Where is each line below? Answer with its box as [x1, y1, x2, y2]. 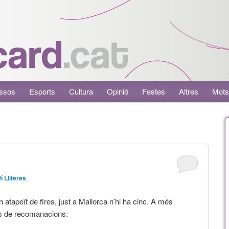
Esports [29, 86, 56, 97]
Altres [179, 86, 199, 97]
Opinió [107, 86, 129, 97]
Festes [142, 86, 166, 97]
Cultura [69, 86, 94, 97]
